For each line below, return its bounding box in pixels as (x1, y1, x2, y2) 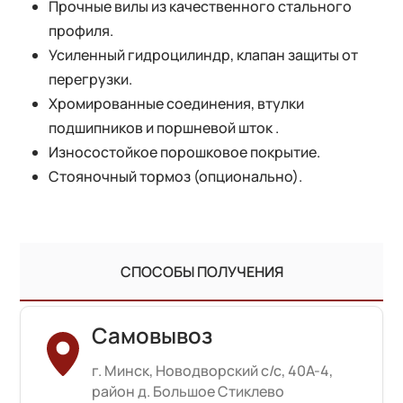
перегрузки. (49, 69, 133, 89)
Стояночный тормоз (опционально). (49, 166, 303, 186)
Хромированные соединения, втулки (49, 94, 305, 113)
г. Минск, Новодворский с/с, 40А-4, (92, 361, 334, 381)
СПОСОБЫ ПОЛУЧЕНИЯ (120, 262, 283, 282)
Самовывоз (92, 320, 213, 350)
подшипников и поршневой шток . (49, 118, 280, 138)
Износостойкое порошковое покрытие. (49, 142, 321, 162)
